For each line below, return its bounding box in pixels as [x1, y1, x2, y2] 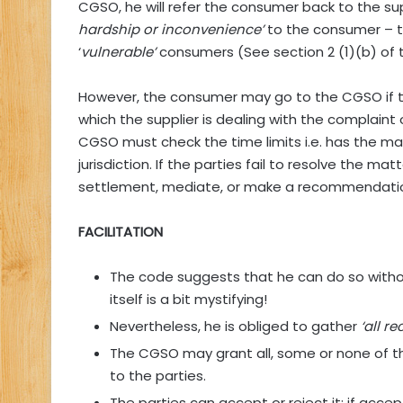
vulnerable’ [81, 42, 159, 62]
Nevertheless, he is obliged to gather [110, 317, 361, 336]
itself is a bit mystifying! [110, 290, 267, 309]
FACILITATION [78, 222, 163, 242]
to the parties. [110, 366, 206, 386]
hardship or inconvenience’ [78, 20, 264, 40]
